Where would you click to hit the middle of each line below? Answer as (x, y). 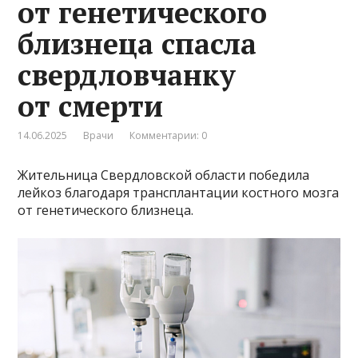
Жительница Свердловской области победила (164, 175)
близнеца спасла (137, 43)
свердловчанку (127, 74)
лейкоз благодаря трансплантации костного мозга (179, 192)
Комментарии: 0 (169, 135)
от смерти (91, 105)
